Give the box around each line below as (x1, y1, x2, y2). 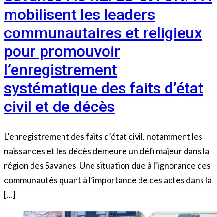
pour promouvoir (4, 42, 120, 61)
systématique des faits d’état (4, 79, 203, 98)
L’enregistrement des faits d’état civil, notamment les (4, 130, 202, 141)
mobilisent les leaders (4, 5, 155, 24)
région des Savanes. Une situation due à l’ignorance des (4, 159, 211, 170)
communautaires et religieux (4, 24, 202, 43)
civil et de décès (4, 97, 115, 116)
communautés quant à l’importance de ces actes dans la (4, 174, 212, 185)
